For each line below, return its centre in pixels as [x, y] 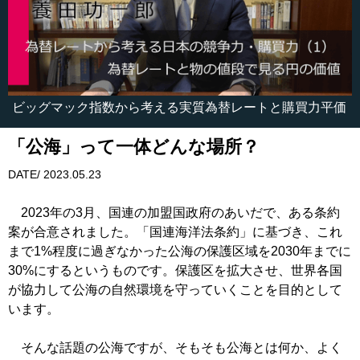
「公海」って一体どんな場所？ [134, 147]
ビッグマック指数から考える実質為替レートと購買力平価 [179, 108]
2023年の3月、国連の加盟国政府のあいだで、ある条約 [174, 213]
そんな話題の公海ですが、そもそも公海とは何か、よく [175, 348]
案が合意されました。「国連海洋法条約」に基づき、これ [175, 232]
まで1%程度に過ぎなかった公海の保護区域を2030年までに [180, 252]
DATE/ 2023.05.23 [55, 175]
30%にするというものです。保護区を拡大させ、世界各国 [175, 271]
